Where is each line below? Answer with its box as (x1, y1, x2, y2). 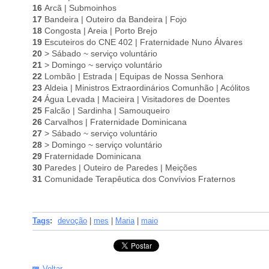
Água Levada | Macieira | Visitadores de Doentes (44, 94, 230, 104)
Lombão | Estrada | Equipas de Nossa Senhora (44, 71, 223, 82)
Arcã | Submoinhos (44, 3, 116, 13)
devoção (58, 216, 87, 225)
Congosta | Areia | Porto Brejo (44, 26, 157, 36)
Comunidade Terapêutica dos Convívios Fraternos (42, 174, 235, 184)
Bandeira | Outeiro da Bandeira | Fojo (44, 14, 187, 25)
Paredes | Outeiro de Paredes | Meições (42, 163, 197, 173)
